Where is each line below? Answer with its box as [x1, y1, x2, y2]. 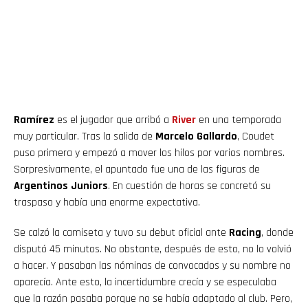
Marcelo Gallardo [155, 129, 237, 144]
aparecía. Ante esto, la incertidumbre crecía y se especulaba [14, 275, 276, 290]
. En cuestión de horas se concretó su [108, 179, 271, 194]
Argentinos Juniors [14, 179, 108, 194]
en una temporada [196, 113, 281, 128]
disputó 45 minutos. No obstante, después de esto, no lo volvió [14, 242, 291, 257]
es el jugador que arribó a [54, 113, 172, 128]
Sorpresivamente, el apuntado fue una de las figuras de [14, 162, 260, 177]
